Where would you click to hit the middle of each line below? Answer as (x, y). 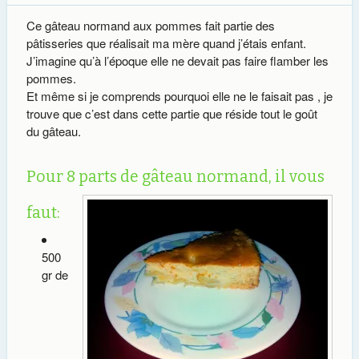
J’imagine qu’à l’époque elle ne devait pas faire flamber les (177, 61)
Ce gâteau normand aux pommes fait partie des (150, 25)
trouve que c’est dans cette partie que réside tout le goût (171, 113)
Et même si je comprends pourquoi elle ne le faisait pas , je (179, 96)
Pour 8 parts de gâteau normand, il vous (175, 176)
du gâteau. (53, 131)
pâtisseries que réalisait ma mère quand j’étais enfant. (166, 43)
